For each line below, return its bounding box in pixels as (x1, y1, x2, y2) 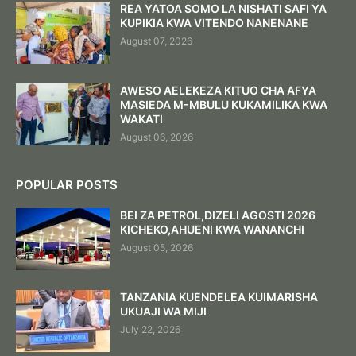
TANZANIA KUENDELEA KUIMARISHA (120, 289, 318, 304)
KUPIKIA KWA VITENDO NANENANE (120, 15, 308, 29)
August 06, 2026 (120, 130, 193, 143)
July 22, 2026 (120, 323, 180, 335)
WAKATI (120, 111, 163, 126)
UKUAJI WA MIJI (120, 304, 207, 318)
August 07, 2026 (120, 34, 192, 47)
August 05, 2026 (120, 241, 193, 253)
